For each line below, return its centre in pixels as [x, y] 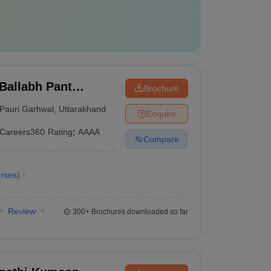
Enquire [161, 113]
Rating [60, 132]
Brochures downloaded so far [139, 212]
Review [21, 211]
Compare [161, 139]
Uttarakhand [83, 109]
